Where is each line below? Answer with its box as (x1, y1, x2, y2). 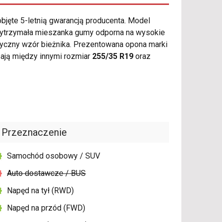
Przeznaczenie (1, 126, 67, 139)
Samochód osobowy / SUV (7, 151, 101, 161)
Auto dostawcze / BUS (7, 168, 86, 178)
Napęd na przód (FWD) (7, 203, 86, 213)
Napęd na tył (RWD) (7, 186, 74, 196)
